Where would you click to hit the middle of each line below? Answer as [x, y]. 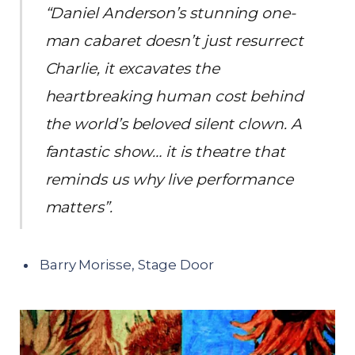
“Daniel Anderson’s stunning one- [170, 13]
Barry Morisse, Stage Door [127, 265]
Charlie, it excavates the [132, 69]
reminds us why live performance [169, 180]
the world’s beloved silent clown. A [173, 124]
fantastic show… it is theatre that [165, 152]
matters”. [78, 208]
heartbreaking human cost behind [174, 97]
